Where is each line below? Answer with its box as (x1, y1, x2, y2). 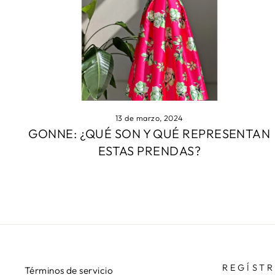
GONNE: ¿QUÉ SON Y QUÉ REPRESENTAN (28, 125, 271, 141)
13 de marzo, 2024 (115, 112, 184, 123)
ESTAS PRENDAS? (98, 142, 201, 158)
